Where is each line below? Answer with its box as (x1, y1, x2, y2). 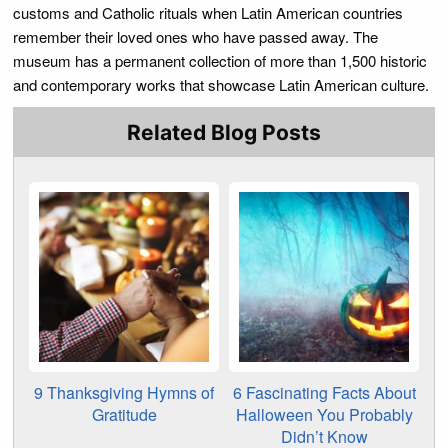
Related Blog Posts (127, 120, 321, 146)
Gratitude (91, 403, 157, 427)
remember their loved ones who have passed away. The (13, 26, 378, 47)
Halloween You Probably (235, 403, 413, 427)
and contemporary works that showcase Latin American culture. (13, 74, 429, 95)
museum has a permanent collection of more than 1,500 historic (13, 50, 427, 71)
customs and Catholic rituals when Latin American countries (13, 2, 403, 23)
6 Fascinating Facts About (232, 381, 416, 405)
